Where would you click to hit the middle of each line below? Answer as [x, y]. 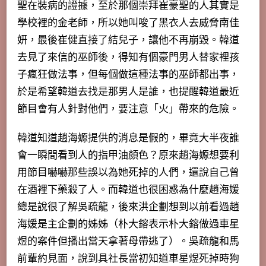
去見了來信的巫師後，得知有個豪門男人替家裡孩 [128, 57]
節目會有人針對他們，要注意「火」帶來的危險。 [128, 109]
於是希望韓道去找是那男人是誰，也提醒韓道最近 [128, 91]
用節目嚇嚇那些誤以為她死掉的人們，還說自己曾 [128, 172]
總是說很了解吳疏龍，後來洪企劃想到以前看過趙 [128, 207]
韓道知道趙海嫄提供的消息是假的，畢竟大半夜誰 [128, 138]
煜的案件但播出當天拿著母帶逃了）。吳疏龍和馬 [128, 241]
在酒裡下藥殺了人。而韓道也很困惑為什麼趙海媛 [128, 189]
